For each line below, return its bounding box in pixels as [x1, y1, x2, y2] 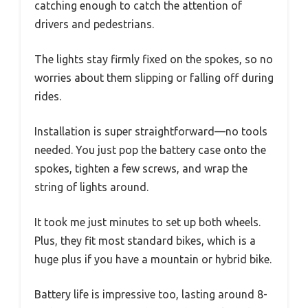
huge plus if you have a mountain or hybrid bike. [34, 252, 272, 265]
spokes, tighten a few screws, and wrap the [34, 162, 247, 175]
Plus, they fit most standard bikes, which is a [34, 234, 256, 247]
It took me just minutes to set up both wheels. [34, 215, 261, 228]
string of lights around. [34, 180, 148, 193]
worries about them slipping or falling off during [34, 71, 274, 84]
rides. [34, 89, 61, 102]
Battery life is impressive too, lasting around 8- [34, 287, 267, 300]
